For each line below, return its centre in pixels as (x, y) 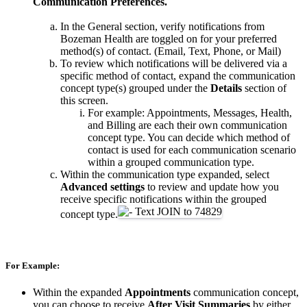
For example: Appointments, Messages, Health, (190, 112)
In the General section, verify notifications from (162, 26)
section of (264, 88)
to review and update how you (212, 186)
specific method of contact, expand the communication (178, 75)
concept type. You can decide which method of (189, 137)
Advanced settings (102, 186)
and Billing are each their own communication (187, 125)
